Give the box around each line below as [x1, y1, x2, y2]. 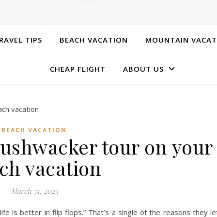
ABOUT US [123, 64, 164, 74]
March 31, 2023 [10, 186, 58, 196]
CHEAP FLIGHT [49, 64, 106, 74]
